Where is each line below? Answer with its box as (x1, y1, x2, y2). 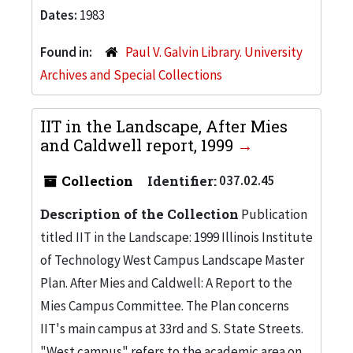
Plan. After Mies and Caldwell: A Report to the (40, 273, 292, 292)
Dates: (40, 6, 80, 24)
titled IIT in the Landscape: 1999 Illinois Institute (40, 228, 313, 246)
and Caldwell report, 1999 (40, 134, 237, 155)
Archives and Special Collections (40, 65, 222, 84)
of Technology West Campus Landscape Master (40, 251, 304, 269)
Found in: (40, 43, 95, 61)
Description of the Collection (40, 204, 239, 223)
